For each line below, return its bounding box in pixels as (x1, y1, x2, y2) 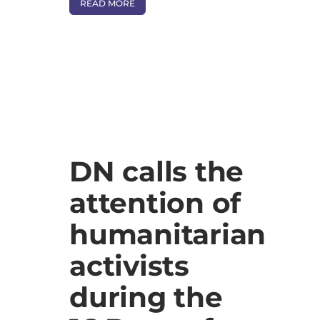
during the (69, 279, 223, 314)
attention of (69, 185, 241, 220)
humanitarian (69, 216, 266, 251)
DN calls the (69, 154, 244, 189)
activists (69, 248, 189, 283)
